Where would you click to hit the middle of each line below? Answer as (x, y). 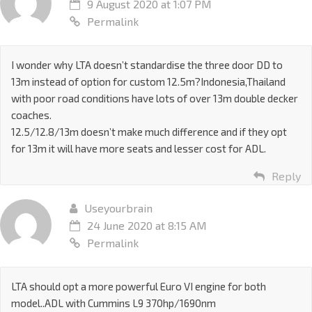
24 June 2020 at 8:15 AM (147, 226)
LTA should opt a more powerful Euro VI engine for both (139, 287)
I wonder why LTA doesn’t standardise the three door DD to (147, 65)
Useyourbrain (118, 208)
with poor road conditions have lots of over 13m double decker (155, 99)
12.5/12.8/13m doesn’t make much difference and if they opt (149, 132)
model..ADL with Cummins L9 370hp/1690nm (114, 303)
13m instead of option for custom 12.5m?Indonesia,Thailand (148, 82)
